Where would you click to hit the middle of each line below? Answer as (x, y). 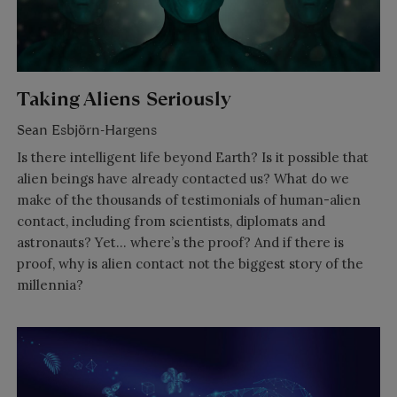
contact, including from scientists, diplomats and (171, 221)
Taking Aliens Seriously (124, 99)
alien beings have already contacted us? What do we (183, 178)
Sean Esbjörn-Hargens (86, 129)
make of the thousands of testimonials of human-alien (188, 199)
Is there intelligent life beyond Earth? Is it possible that (192, 157)
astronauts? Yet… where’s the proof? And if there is (180, 242)
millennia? (50, 284)
